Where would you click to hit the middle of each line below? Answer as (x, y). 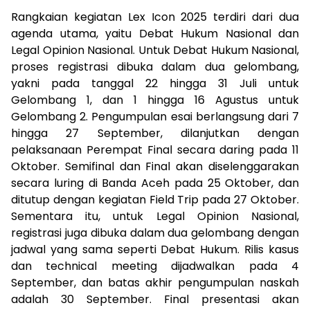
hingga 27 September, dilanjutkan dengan (155, 133)
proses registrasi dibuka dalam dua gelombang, (155, 66)
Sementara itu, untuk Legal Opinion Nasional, (155, 216)
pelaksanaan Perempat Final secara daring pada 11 (155, 149)
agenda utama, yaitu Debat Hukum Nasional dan (155, 33)
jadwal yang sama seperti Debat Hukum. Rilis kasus (155, 249)
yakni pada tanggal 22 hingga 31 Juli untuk (155, 83)
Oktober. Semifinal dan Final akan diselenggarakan (155, 166)
